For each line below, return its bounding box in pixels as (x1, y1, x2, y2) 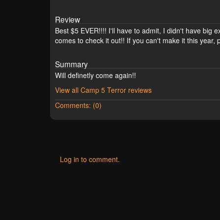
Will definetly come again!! (55, 70, 136, 81)
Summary (55, 58, 88, 70)
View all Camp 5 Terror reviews (55, 85, 152, 95)
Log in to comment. (60, 154, 120, 165)
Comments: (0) (55, 100, 102, 110)
